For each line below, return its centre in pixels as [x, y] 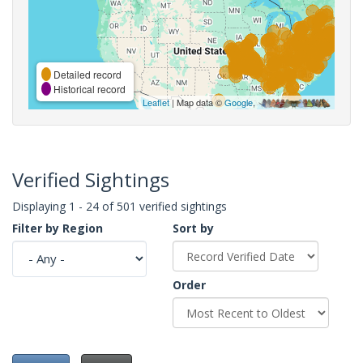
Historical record [88, 88]
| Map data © [197, 102]
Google [239, 102]
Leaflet [156, 102]
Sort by [193, 228]
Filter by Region [58, 228]
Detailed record [86, 74]
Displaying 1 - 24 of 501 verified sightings [120, 206]
